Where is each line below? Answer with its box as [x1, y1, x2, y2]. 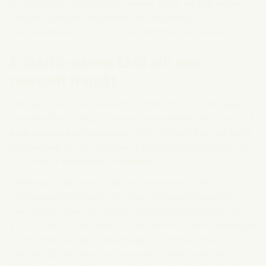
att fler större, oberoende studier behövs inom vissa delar [9, 218, 255, 232]
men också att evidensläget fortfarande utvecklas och [9, 204, 243, 217]
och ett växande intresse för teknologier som [61, 140, 255, 153]
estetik [61, 154, 94, 167]
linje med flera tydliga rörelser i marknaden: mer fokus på [9, 112, 254, 125]
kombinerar [9, 154, 61, 167]
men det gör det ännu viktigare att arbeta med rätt [9, 247, 224, 260]
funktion [115, 154, 154, 167]
